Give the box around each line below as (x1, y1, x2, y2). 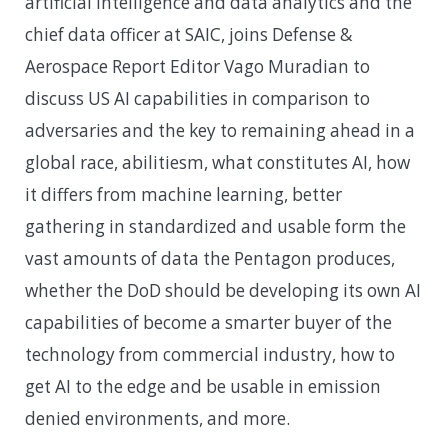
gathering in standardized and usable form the (25, 214, 406, 238)
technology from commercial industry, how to (25, 342, 395, 366)
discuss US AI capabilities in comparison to (25, 86, 370, 110)
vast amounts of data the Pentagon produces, (25, 246, 395, 270)
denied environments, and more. (25, 406, 290, 430)
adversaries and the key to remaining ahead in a (25, 118, 415, 142)
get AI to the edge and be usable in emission (25, 374, 381, 398)
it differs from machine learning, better (25, 182, 342, 206)
